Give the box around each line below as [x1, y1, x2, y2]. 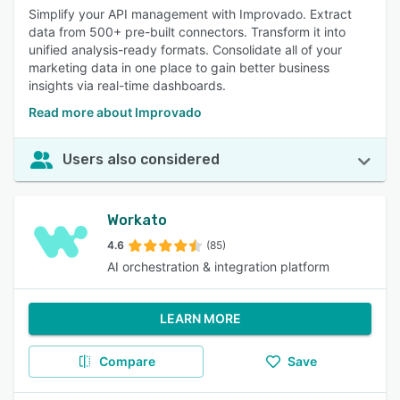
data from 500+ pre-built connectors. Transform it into [29, 24, 346, 39]
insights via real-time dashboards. [29, 78, 226, 93]
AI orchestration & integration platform [107, 259, 329, 274]
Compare [98, 354, 155, 369]
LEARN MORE [159, 311, 241, 326]
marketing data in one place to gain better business [29, 60, 329, 75]
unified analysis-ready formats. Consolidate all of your [29, 42, 342, 57]
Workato [107, 212, 167, 229]
